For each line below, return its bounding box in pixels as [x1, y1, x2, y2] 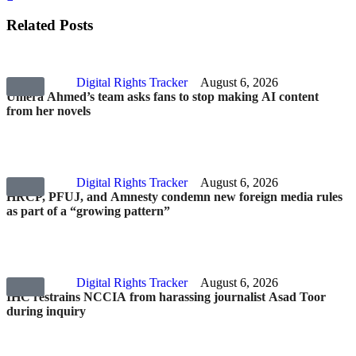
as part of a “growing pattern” [6, 204, 170, 218]
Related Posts [6, 17, 93, 33]
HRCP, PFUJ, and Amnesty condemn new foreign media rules [6, 190, 342, 203]
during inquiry [6, 304, 86, 318]
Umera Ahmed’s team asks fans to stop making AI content [6, 90, 319, 103]
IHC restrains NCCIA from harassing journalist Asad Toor [6, 290, 326, 304]
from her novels [6, 104, 91, 118]
